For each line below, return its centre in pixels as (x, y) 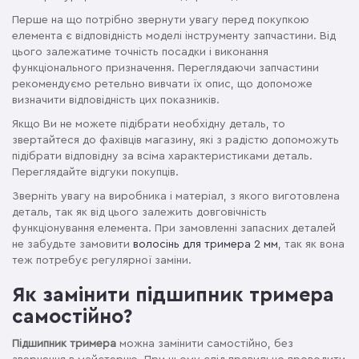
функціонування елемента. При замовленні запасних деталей (174, 229)
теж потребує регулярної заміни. (102, 261)
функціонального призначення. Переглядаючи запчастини (165, 69)
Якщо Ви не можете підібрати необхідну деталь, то (149, 125)
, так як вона (311, 245)
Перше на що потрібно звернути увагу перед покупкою (161, 20)
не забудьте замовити (73, 245)
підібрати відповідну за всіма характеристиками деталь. (162, 157)
